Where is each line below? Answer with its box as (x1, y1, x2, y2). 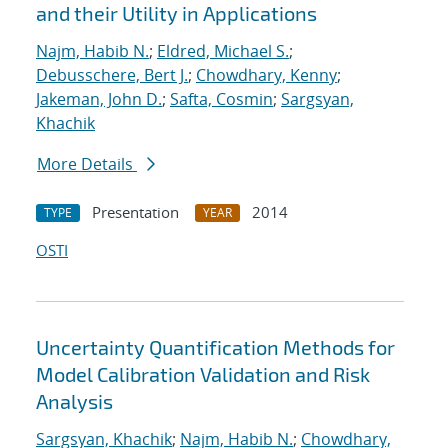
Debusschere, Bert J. (36, 64, 188, 87)
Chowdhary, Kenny (196, 64, 337, 87)
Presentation (92, 202, 179, 223)
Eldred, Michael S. (157, 40, 289, 63)
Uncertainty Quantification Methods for (36, 335, 395, 360)
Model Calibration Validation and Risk (36, 362, 370, 387)
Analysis (36, 389, 113, 414)
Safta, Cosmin (170, 88, 273, 111)
